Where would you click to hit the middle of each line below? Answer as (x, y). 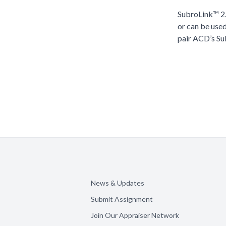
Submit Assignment (122, 199)
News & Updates (118, 183)
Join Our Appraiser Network (135, 215)
